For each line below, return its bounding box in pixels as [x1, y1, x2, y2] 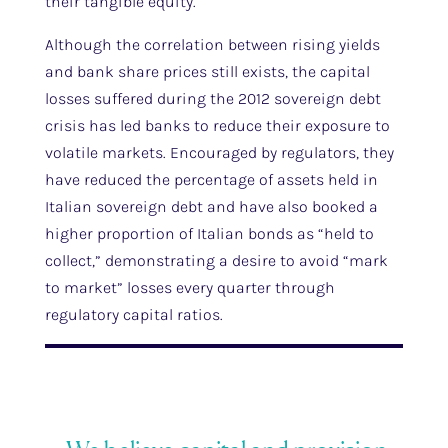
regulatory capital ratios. [44, 305, 223, 324]
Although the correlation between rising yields [44, 35, 380, 54]
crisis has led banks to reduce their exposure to [44, 116, 390, 135]
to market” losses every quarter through [44, 278, 335, 297]
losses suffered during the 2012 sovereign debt [44, 89, 381, 108]
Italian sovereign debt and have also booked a [44, 197, 378, 216]
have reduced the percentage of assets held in [44, 170, 378, 189]
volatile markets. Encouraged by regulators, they [44, 143, 394, 162]
